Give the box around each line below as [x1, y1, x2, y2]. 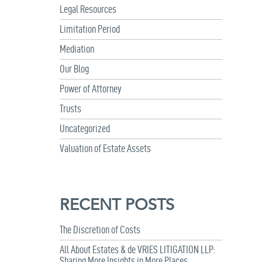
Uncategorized [60, 123, 110, 135]
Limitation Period [60, 23, 120, 35]
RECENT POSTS [60, 193, 174, 218]
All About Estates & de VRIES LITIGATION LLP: [60, 243, 215, 255]
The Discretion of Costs [60, 223, 140, 235]
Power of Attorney [60, 83, 122, 95]
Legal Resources [60, 4, 116, 15]
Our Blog [60, 63, 89, 75]
